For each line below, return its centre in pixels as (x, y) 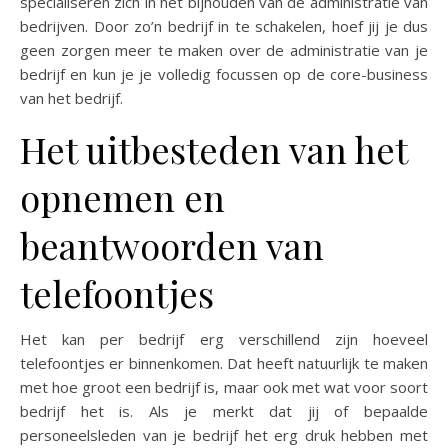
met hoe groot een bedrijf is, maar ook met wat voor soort (224, 386)
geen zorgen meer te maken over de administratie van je (224, 49)
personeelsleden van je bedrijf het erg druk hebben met (224, 434)
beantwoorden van (172, 244)
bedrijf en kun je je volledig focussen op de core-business (224, 73)
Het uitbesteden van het (213, 148)
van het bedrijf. (73, 97)
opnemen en (122, 196)
